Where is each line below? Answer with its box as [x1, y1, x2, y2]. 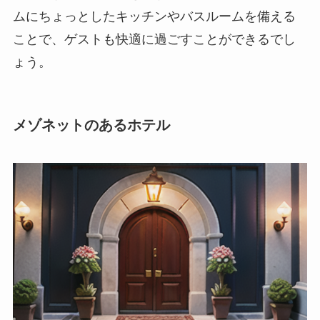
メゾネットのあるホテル [12, 116, 170, 133]
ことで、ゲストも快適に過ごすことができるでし [12, 31, 296, 46]
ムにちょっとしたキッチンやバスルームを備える [12, 9, 296, 24]
